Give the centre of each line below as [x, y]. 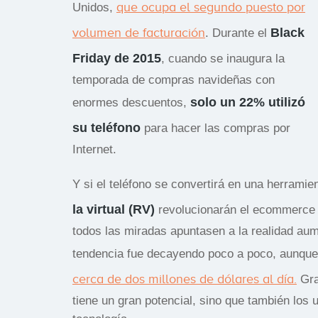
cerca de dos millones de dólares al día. [185, 279]
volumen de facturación [139, 32]
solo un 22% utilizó [248, 102]
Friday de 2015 [117, 58]
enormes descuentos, [131, 102]
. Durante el [238, 33]
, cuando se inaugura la [223, 58]
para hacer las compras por [215, 128]
